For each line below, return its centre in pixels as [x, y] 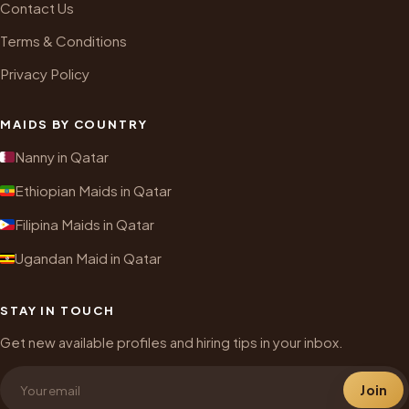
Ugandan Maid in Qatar [88, 258]
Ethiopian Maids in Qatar [93, 191]
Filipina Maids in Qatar [84, 225]
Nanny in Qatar [62, 157]
